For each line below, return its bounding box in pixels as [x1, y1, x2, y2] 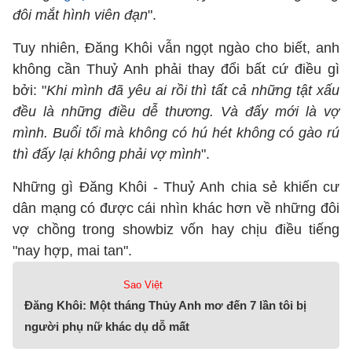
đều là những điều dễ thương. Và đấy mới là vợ [13, 104, 339, 119]
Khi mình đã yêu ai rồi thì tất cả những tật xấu [46, 82, 340, 98]
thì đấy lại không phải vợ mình [13, 146, 201, 162]
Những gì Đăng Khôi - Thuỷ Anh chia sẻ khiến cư [13, 179, 339, 195]
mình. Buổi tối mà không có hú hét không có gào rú [13, 125, 339, 141]
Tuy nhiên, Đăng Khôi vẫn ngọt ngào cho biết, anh [13, 40, 339, 56]
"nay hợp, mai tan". [13, 243, 132, 258]
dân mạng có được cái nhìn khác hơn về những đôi [13, 200, 339, 216]
